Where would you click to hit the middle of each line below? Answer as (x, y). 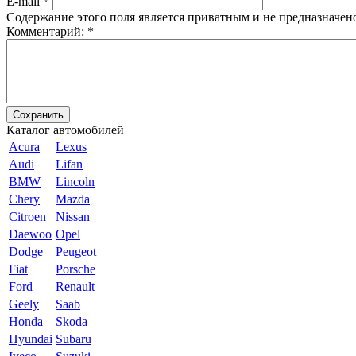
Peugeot (76, 251)
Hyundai (31, 339)
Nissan (73, 216)
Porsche (75, 269)
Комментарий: (47, 31)
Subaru (74, 339)
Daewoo (30, 234)
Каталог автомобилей (65, 130)
